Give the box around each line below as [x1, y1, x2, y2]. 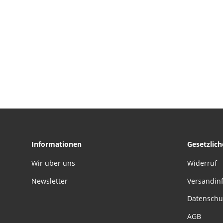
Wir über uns [31, 158, 75, 168]
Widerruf [187, 158, 217, 168]
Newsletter [31, 176, 68, 186]
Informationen [31, 139, 82, 149]
